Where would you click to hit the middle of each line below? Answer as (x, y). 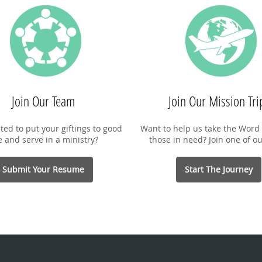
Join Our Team (43, 101)
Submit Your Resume (43, 169)
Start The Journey (219, 169)
